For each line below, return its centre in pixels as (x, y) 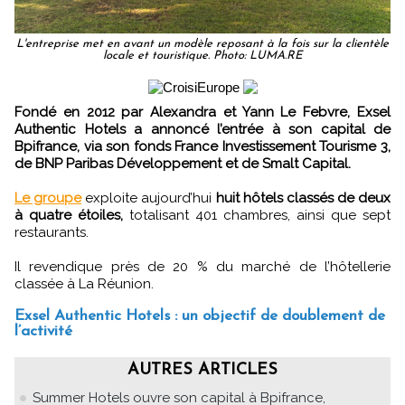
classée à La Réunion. (84, 283)
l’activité (43, 331)
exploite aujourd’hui (149, 198)
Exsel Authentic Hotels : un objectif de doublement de (200, 316)
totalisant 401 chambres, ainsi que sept (257, 215)
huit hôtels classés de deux (303, 198)
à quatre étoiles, (69, 215)
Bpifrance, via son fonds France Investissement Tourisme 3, (202, 146)
